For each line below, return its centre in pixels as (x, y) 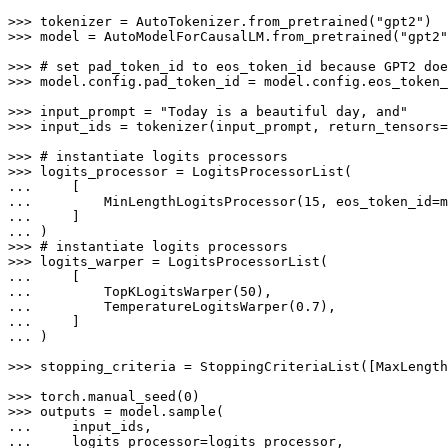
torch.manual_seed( (112, 397)
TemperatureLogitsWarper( (168, 307)
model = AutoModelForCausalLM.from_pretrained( (220, 37)
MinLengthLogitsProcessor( (172, 202)
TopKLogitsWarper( (140, 292)
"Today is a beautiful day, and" (284, 112)
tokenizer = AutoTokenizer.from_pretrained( (208, 22)
